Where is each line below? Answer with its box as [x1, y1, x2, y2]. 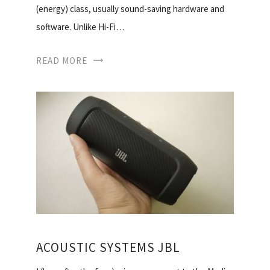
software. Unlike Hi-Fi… [36, 21, 124, 33]
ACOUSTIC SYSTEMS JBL [36, 239, 180, 256]
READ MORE [36, 55, 87, 67]
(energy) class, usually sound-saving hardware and [36, 3, 224, 15]
